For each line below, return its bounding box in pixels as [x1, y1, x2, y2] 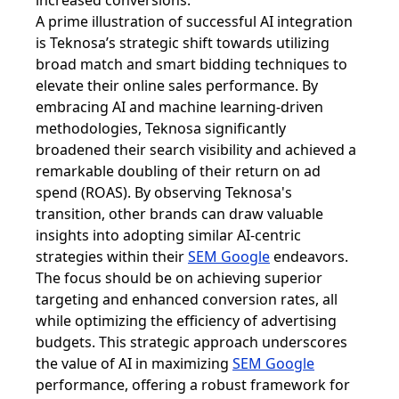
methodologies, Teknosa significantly [36, 118, 286, 138]
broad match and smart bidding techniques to [36, 54, 347, 74]
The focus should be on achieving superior [36, 268, 322, 288]
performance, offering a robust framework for [36, 375, 350, 395]
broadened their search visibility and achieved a [36, 140, 356, 159]
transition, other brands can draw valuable [36, 204, 323, 224]
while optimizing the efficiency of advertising [36, 311, 337, 330]
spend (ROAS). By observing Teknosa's [36, 183, 292, 202]
